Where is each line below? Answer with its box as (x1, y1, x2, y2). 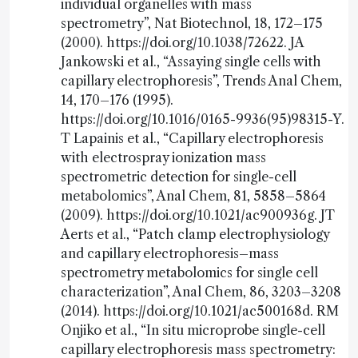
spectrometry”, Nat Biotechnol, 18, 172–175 (61, 15, 323, 31)
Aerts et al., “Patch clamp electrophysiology (61, 226, 329, 242)
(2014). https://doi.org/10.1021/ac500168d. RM (61, 303, 339, 319)
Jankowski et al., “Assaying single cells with (61, 54, 321, 70)
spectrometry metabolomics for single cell (61, 265, 318, 280)
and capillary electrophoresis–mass (61, 245, 279, 261)
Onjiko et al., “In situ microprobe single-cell (61, 322, 325, 338)
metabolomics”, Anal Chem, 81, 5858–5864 (61, 188, 326, 204)
